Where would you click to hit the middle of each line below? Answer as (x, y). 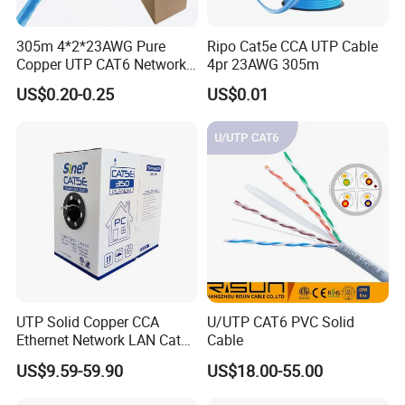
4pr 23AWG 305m (263, 64)
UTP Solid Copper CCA (88, 322)
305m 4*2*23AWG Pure (91, 46)
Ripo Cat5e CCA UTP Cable (292, 46)
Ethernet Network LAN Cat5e (107, 340)
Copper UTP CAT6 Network (102, 64)
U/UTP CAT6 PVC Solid (280, 322)
